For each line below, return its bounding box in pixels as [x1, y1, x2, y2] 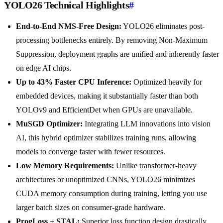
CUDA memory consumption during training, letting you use [16, 189, 207, 198]
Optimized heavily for [131, 78, 202, 87]
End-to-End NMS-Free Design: [16, 22, 121, 31]
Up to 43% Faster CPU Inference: [16, 78, 131, 87]
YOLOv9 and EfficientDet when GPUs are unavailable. [16, 106, 193, 114]
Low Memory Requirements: [16, 161, 114, 170]
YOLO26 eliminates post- [121, 22, 205, 31]
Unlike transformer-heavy [114, 161, 197, 170]
